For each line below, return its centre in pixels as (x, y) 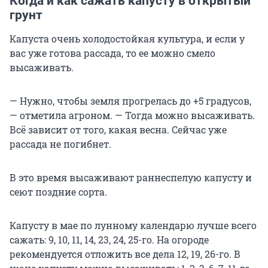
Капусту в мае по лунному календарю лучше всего (133, 226)
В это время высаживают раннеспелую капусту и (131, 178)
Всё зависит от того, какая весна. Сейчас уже (118, 130)
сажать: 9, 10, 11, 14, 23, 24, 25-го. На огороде (109, 240)
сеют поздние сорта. (58, 192)
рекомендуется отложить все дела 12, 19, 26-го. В (125, 254)
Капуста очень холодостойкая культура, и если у (127, 39)
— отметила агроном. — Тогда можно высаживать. (132, 115)
